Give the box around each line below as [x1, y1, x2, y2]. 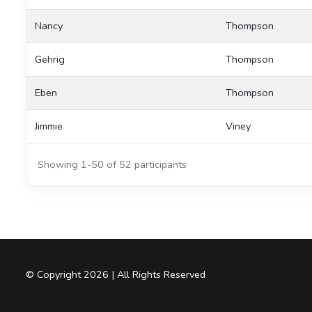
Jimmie [35, 118, 63, 133]
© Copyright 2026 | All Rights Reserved [26, 267, 205, 281]
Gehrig [35, 52, 65, 66]
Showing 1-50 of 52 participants [38, 157, 187, 171]
